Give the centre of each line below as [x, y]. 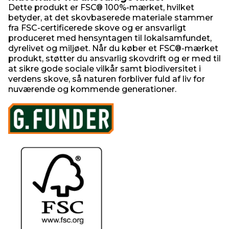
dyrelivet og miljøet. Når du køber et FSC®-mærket [113, 48]
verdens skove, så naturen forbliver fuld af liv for [107, 79]
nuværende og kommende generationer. [92, 89]
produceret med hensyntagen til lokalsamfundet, [110, 38]
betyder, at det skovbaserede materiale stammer [111, 18]
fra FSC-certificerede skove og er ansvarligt [97, 28]
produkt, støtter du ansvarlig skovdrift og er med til [114, 59]
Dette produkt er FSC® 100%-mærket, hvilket [101, 7]
